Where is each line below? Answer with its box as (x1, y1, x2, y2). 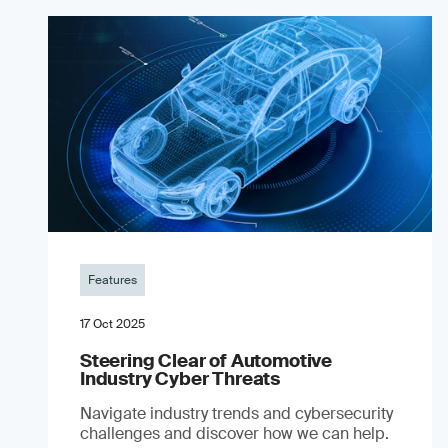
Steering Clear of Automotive (80, 348, 332, 373)
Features (88, 271, 137, 288)
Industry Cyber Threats (80, 366, 281, 391)
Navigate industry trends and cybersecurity (80, 402, 393, 424)
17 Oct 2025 (80, 315, 145, 332)
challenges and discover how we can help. (80, 422, 389, 444)
